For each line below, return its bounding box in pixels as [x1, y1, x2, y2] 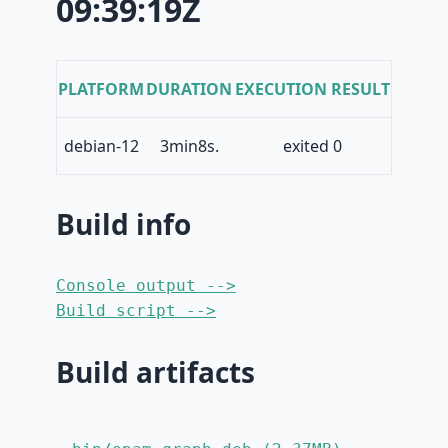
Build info [56, 205, 191, 244]
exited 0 [282, 135, 342, 158]
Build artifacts [56, 353, 255, 392]
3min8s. [159, 135, 219, 158]
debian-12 [63, 135, 139, 158]
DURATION [146, 78, 232, 101]
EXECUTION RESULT [234, 78, 390, 101]
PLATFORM [58, 78, 144, 101]
